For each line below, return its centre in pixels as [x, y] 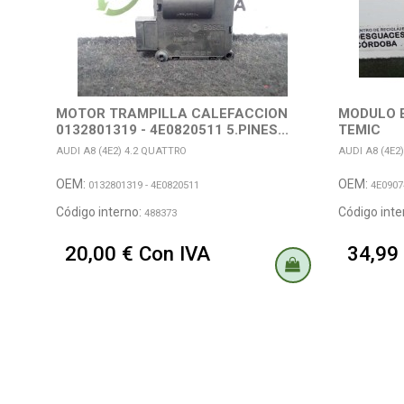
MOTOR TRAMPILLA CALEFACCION [172, 113]
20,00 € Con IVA [138, 254]
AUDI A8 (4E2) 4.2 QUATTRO [121, 151]
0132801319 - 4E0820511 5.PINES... [172, 129]
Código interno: [100, 211]
